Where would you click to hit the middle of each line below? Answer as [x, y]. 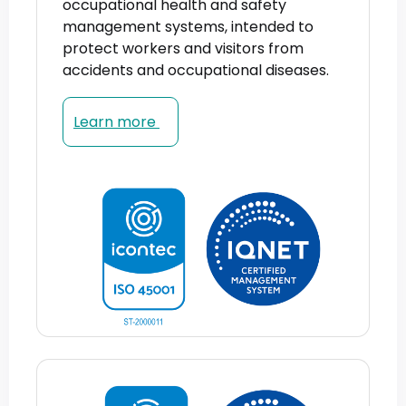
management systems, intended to [188, 26]
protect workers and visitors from [183, 48]
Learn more [116, 121]
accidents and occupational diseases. [196, 70]
